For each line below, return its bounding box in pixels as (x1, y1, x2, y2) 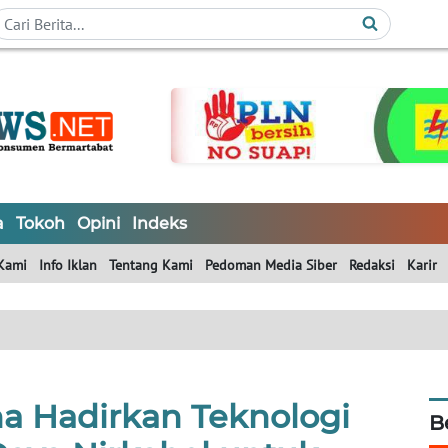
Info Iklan (39, 256, 97, 275)
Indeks (132, 214, 187, 234)
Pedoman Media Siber (205, 256, 337, 275)
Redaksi (349, 256, 395, 275)
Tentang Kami (109, 256, 193, 275)
